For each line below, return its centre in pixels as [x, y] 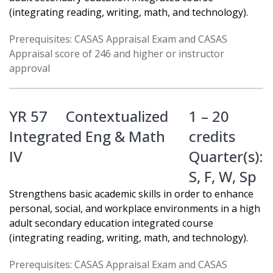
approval [30, 69]
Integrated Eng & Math [87, 136]
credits [212, 136]
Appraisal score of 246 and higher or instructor [117, 54]
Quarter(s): [226, 157]
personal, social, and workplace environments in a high [135, 209]
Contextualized [117, 116]
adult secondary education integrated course [111, 223]
